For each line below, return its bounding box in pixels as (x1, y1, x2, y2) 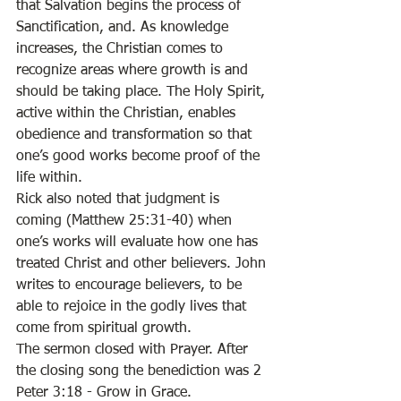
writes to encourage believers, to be (16, 278, 246, 293)
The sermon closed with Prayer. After (16, 343, 252, 357)
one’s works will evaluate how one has (16, 235, 262, 250)
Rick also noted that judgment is (16, 192, 224, 207)
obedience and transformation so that (16, 128, 256, 142)
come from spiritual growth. (16, 321, 196, 336)
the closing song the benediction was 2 (16, 364, 266, 379)
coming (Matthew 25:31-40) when (16, 214, 236, 228)
